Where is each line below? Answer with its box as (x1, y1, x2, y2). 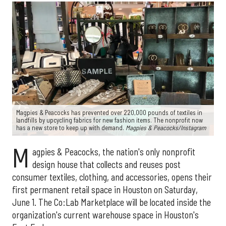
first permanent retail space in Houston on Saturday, (12, 184, 198, 196)
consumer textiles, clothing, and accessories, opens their (12, 172, 212, 183)
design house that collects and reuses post (32, 159, 181, 171)
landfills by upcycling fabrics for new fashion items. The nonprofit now (16, 116, 203, 125)
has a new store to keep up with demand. (16, 124, 126, 132)
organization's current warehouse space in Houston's (12, 209, 199, 221)
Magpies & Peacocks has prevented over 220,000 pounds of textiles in (16, 108, 202, 117)
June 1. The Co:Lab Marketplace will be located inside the (12, 197, 211, 208)
